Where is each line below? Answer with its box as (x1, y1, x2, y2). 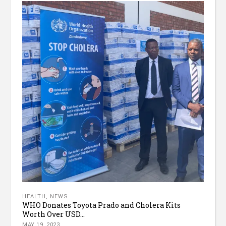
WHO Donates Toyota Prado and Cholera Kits (22, 200, 181, 210)
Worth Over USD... (22, 209, 85, 219)
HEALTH (22, 193, 46, 200)
